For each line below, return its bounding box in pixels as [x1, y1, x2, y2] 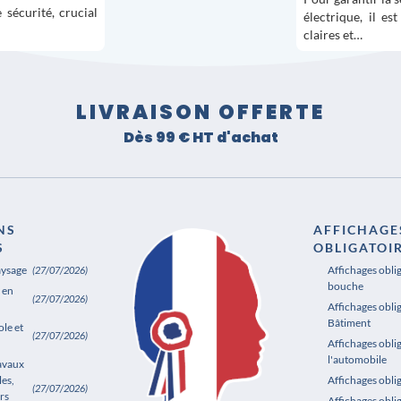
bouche [328, 279, 363, 294]
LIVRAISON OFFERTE [76, 98, 325, 126]
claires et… [303, 28, 363, 42]
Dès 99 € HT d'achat [123, 127, 278, 148]
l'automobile [328, 352, 387, 366]
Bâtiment [328, 316, 371, 330]
